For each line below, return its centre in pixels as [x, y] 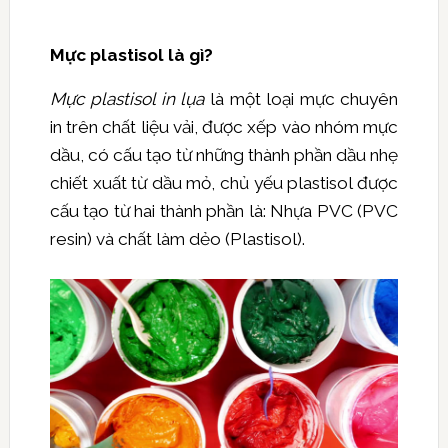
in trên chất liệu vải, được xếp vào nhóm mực [224, 126]
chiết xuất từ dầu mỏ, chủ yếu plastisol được [224, 182]
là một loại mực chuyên [301, 98]
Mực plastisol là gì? [131, 54]
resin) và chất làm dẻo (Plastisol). [177, 238]
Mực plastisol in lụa [127, 98]
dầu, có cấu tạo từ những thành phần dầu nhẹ [224, 154]
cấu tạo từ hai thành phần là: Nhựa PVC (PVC [224, 210]
